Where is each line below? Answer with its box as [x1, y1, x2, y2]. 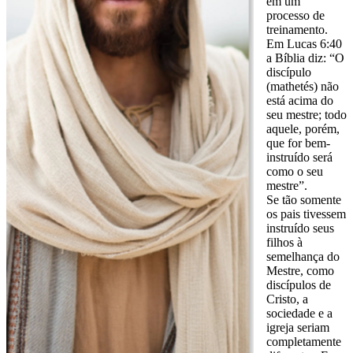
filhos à [266, 236, 303, 250]
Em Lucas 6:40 [266, 37, 342, 51]
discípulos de [266, 278, 331, 292]
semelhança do [266, 250, 340, 264]
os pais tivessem [266, 207, 346, 221]
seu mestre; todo [266, 108, 347, 122]
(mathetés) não [266, 80, 339, 94]
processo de [266, 9, 325, 23]
